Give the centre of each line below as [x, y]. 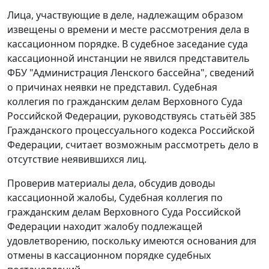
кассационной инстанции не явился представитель [128, 59]
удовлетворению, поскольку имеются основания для [132, 241]
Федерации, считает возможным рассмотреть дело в [133, 145]
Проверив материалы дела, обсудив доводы [111, 183]
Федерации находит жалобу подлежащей [105, 227]
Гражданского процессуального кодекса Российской [131, 131]
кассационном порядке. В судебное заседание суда [128, 44]
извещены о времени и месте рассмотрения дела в [128, 30]
